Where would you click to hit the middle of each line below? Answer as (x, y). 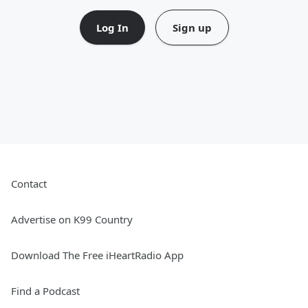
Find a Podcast (45, 291)
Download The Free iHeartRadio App (97, 255)
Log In (112, 27)
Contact (29, 184)
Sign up (192, 27)
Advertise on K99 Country (72, 219)
